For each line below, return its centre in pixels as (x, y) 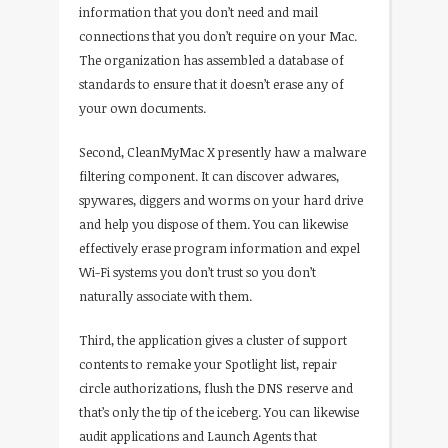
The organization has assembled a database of (211, 59)
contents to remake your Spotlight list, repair (208, 363)
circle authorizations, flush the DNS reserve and (216, 387)
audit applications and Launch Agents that (198, 435)
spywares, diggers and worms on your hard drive (221, 199)
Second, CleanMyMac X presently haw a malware (222, 151)
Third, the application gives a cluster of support (213, 339)
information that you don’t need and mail (198, 11)
